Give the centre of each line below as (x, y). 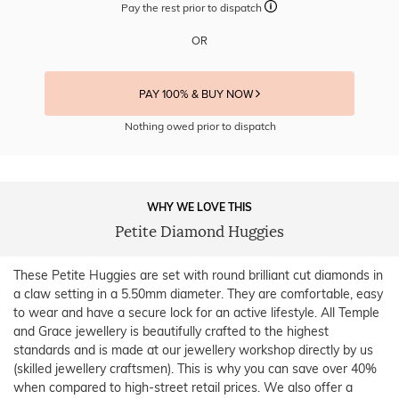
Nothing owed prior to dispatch (200, 126)
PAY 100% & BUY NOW (197, 94)
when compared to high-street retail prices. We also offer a (183, 387)
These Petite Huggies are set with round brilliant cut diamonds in (198, 275)
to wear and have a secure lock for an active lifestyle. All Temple (196, 312)
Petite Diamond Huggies (199, 232)
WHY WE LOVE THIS (199, 207)
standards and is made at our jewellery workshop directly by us (193, 350)
